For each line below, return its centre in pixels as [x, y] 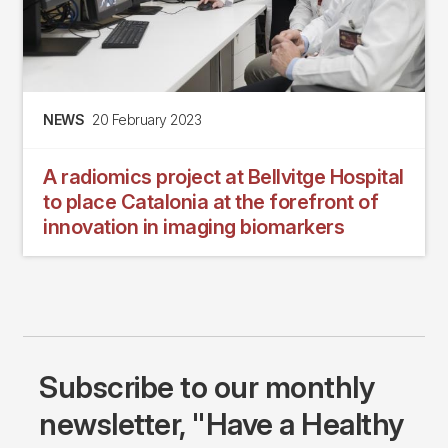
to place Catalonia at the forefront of [210, 202]
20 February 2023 [146, 120]
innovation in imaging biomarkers [193, 227]
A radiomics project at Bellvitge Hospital [223, 177]
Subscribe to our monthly [206, 387]
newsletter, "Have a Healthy [221, 424]
